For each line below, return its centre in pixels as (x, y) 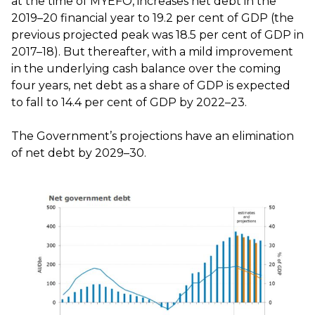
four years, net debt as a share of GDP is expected (151, 85)
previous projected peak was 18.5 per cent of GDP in (157, 34)
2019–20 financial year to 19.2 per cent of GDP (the (153, 18)
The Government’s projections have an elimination (153, 136)
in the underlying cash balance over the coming (146, 68)
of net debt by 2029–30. (79, 153)
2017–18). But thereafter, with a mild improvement (152, 51)
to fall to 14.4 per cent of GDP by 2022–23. (129, 102)
